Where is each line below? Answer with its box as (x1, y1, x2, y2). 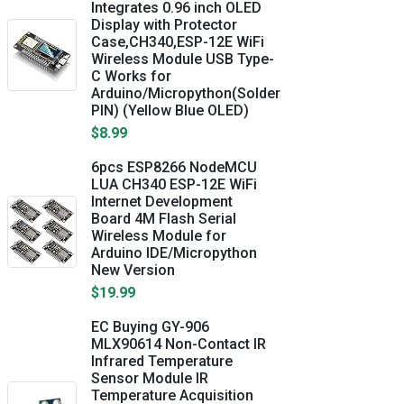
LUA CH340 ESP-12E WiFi (91, 176, 257, 193)
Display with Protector (91, 16, 237, 33)
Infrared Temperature (91, 353, 233, 370)
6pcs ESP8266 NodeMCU (91, 159, 257, 176)
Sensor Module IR (91, 370, 208, 387)
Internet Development (91, 193, 233, 210)
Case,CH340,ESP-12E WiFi (91, 33, 264, 50)
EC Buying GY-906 (91, 318, 209, 335)
